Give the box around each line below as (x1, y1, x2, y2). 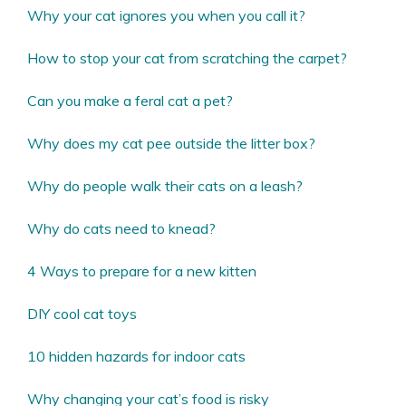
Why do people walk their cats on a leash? (27, 176, 303, 195)
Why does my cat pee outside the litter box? (27, 133, 319, 152)
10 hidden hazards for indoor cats (27, 346, 246, 365)
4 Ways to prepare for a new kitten (27, 261, 256, 280)
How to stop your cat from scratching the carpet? (27, 48, 347, 67)
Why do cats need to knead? (27, 218, 219, 237)
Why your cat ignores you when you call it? (27, 5, 305, 24)
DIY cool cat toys (27, 304, 137, 323)
